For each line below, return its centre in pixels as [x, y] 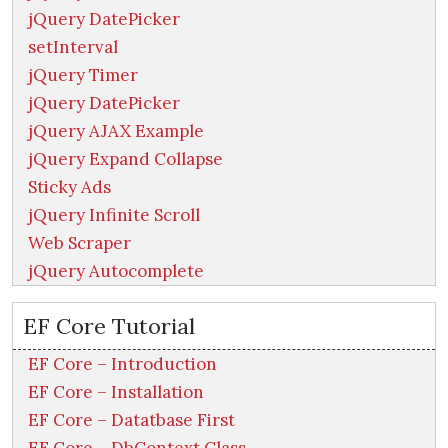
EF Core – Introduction [122, 364]
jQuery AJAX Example [116, 131]
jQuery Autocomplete [116, 271]
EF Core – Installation [116, 392]
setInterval [73, 47]
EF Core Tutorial [109, 326]
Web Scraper [79, 243]
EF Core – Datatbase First [131, 420]
